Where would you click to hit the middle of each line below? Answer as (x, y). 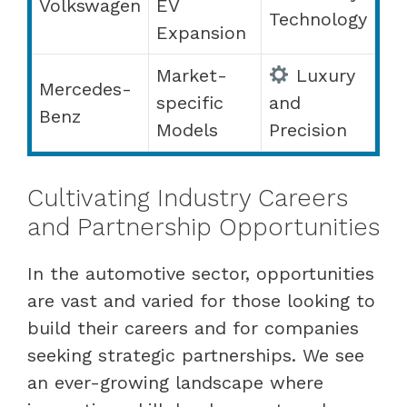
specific (190, 102)
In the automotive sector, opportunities (201, 273)
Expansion (201, 32)
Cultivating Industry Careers (188, 198)
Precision (308, 129)
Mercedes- (85, 89)
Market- (192, 75)
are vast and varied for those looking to (201, 300)
